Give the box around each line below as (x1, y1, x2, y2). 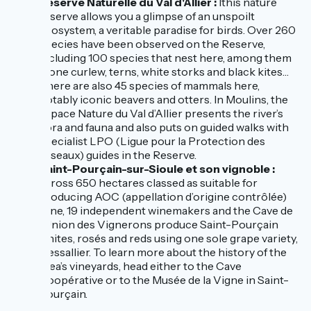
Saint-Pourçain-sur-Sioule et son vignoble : (39, 162, 275, 176)
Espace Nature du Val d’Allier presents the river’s (39, 106, 283, 120)
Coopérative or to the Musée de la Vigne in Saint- (39, 273, 289, 287)
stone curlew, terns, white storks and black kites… (39, 65, 289, 78)
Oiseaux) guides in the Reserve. (39, 148, 199, 162)
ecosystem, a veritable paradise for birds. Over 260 (39, 23, 296, 37)
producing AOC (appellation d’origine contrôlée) (39, 190, 287, 203)
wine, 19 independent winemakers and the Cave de (39, 203, 293, 217)
